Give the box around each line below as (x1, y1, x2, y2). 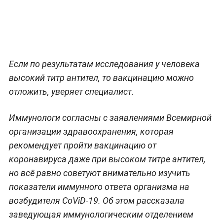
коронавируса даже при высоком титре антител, (8, 153, 206, 164)
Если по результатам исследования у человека (8, 58, 200, 69)
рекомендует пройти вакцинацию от (8, 140, 156, 150)
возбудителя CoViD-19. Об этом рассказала (8, 195, 184, 206)
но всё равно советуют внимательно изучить (8, 167, 190, 178)
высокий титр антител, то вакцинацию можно (8, 72, 194, 83)
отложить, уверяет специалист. (8, 86, 134, 97)
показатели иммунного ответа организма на (8, 181, 189, 192)
